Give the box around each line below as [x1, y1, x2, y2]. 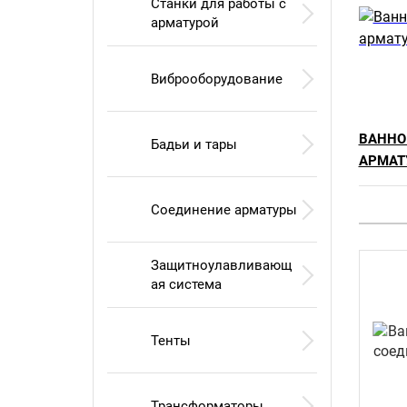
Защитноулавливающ [151, 257, 292, 273]
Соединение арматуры [151, 201, 297, 218]
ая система [151, 276, 222, 293]
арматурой [151, 15, 219, 31]
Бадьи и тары [151, 135, 237, 153]
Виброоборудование [151, 70, 283, 87]
